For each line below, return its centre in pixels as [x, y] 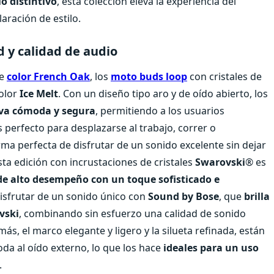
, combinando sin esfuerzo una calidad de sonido [132, 213]
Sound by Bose [183, 196]
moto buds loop [149, 76]
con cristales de [224, 76]
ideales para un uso [211, 247]
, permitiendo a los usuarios [160, 110]
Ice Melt [39, 93]
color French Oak [48, 76]
